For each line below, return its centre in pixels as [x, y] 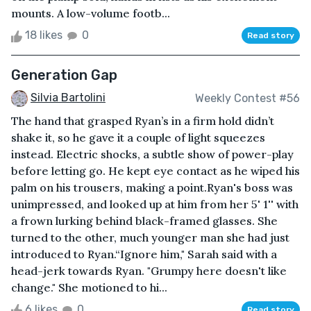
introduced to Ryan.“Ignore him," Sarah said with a [144, 254]
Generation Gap [64, 75]
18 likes [44, 35]
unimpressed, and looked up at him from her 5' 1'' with [155, 204]
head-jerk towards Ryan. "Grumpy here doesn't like [149, 271]
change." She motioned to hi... [89, 288]
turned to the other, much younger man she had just [150, 238]
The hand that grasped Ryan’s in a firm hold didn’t [143, 121]
